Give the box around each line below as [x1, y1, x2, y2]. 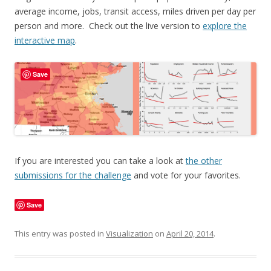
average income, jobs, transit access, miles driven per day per [15, 5, 256, 17]
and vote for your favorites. [131, 169, 241, 181]
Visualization [106, 227, 153, 239]
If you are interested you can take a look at [15, 154, 186, 166]
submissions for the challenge [15, 169, 131, 181]
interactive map [15, 34, 75, 46]
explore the [203, 19, 247, 31]
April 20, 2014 [166, 227, 214, 239]
